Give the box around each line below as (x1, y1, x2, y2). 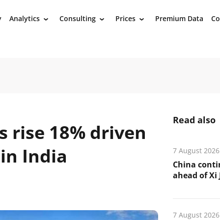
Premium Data (155, 14, 203, 23)
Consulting (59, 14, 96, 23)
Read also (173, 114, 216, 126)
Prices (115, 14, 136, 23)
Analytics (9, 14, 40, 23)
